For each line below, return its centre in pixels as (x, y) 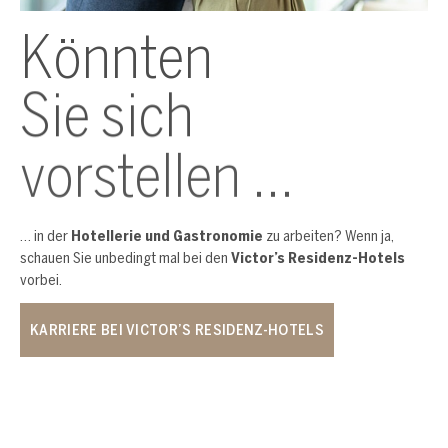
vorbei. (41, 279)
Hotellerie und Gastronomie (167, 235)
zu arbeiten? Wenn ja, (328, 235)
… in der (45, 235)
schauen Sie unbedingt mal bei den (125, 257)
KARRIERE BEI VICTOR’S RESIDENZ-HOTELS (177, 329)
